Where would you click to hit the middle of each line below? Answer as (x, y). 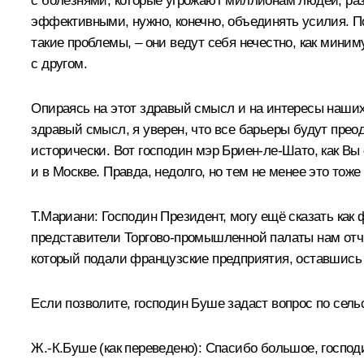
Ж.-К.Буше (65, 348)
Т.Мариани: (66, 216)
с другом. (59, 63)
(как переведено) (149, 348)
